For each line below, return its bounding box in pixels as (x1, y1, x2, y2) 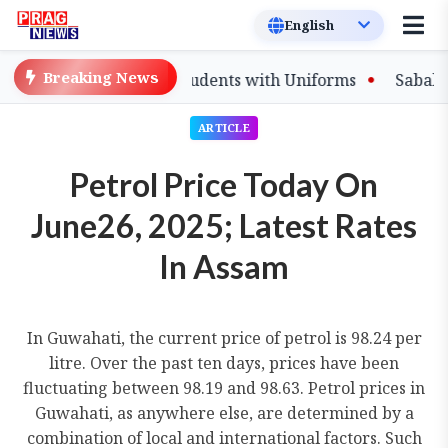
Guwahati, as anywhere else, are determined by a (34, 402, 414, 424)
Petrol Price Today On (70, 165, 378, 204)
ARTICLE (197, 120, 251, 135)
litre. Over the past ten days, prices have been (49, 352, 399, 374)
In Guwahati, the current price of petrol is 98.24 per (26, 327, 422, 349)
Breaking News (43, 67, 160, 87)
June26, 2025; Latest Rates (31, 206, 417, 245)
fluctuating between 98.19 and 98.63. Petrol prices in (23, 377, 425, 399)
